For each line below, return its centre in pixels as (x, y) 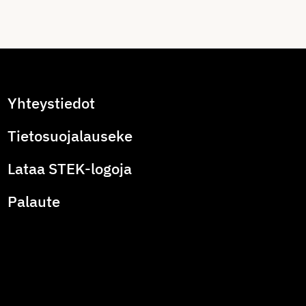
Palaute (33, 201)
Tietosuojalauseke (70, 136)
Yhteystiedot (51, 103)
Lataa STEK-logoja (69, 168)
